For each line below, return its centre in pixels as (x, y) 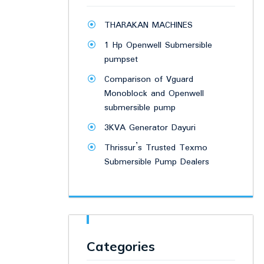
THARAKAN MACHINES (148, 26)
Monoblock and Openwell (154, 94)
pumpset (121, 60)
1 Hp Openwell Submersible (158, 46)
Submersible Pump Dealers (157, 162)
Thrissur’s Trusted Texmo (156, 148)
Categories (121, 247)
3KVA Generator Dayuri (150, 128)
